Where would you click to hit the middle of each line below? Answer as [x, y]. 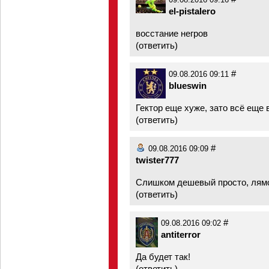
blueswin [188, 86]
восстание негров [172, 33]
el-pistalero [192, 11]
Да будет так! [163, 257]
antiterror [181, 234]
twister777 [157, 160]
